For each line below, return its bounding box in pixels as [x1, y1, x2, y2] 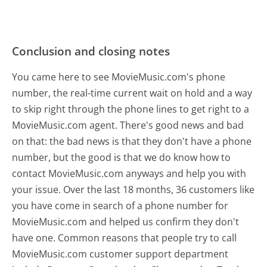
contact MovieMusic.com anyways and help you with [12, 166, 247, 180]
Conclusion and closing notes [12, 42, 170, 59]
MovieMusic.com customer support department [12, 247, 229, 260]
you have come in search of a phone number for [12, 198, 229, 212]
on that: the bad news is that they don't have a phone [12, 134, 252, 148]
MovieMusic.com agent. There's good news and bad [12, 118, 244, 132]
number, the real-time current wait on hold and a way [12, 86, 253, 100]
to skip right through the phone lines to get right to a [12, 102, 250, 116]
